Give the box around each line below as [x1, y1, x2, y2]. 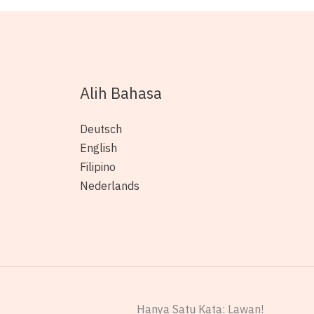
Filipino [79, 159, 116, 174]
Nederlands [79, 178, 139, 193]
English [79, 140, 117, 155]
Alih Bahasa [79, 82, 162, 103]
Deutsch [79, 121, 122, 136]
